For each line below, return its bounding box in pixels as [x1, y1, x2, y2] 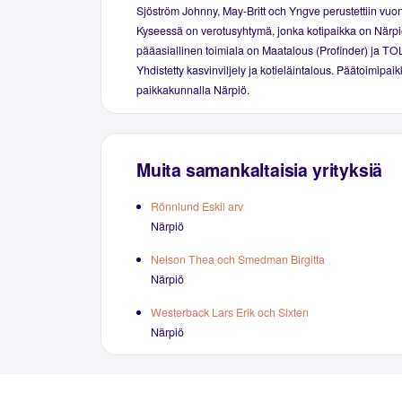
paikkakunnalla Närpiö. [136, 82, 249, 99]
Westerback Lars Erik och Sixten [151, 303, 309, 320]
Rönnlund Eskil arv [151, 197, 243, 214]
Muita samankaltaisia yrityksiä [136, 157, 383, 183]
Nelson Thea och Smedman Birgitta [151, 250, 325, 267]
